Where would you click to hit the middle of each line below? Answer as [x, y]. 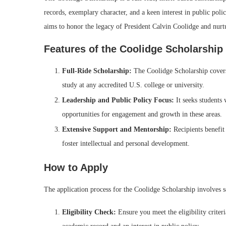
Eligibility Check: [89, 212]
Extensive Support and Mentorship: [117, 130]
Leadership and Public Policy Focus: [118, 100]
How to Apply [76, 168]
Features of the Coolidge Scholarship [133, 49]
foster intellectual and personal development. [126, 144]
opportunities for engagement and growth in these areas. [142, 115]
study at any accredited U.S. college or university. [133, 85]
